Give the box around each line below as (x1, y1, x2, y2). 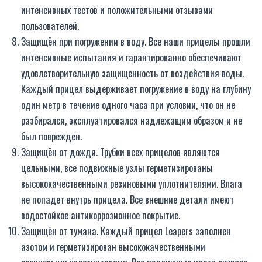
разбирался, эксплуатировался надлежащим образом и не (21, 112, 242, 127)
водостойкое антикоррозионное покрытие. (21, 207, 180, 222)
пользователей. (21, 18, 79, 33)
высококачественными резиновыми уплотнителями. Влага (21, 175, 242, 191)
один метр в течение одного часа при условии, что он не (21, 96, 235, 112)
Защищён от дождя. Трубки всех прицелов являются (21, 144, 220, 159)
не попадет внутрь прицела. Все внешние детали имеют (21, 191, 234, 206)
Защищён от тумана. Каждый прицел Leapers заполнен (21, 223, 231, 238)
